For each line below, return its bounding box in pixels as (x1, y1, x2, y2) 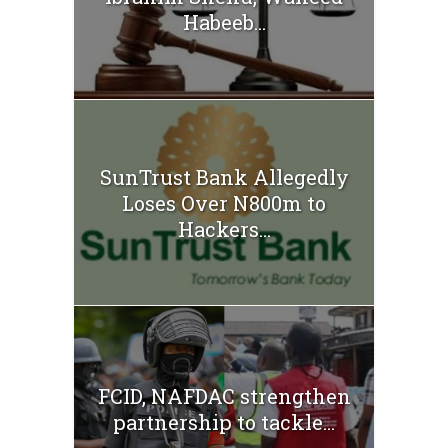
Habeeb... (182, 9, 266, 36)
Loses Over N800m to (122, 189, 326, 216)
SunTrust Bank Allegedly (99, 163, 349, 190)
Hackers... (177, 215, 271, 242)
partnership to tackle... (113, 408, 335, 435)
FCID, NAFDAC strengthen (97, 382, 351, 409)
